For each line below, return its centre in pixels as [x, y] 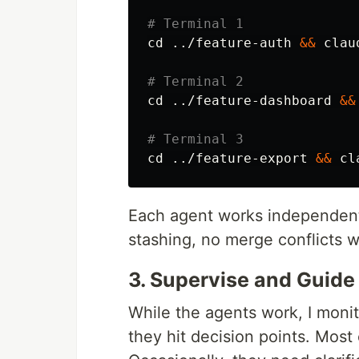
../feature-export [240, 159]
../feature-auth [232, 43]
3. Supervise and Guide [242, 280]
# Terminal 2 [196, 82]
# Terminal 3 [196, 139]
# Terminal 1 [196, 24]
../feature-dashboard [252, 101]
